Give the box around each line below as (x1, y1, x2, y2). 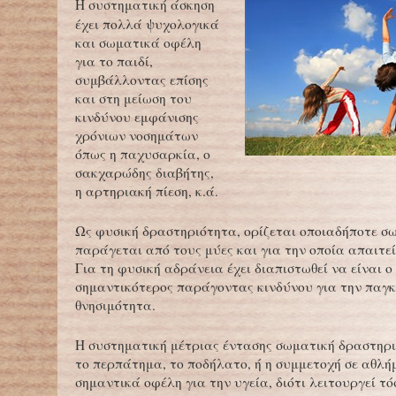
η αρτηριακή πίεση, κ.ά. (75, 182, 218, 200)
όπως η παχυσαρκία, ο (75, 145, 210, 163)
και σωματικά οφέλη (75, 34, 202, 51)
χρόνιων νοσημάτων (75, 126, 198, 144)
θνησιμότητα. (75, 296, 156, 314)
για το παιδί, (75, 52, 153, 70)
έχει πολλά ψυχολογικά (75, 15, 219, 33)
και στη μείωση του (75, 89, 192, 107)
